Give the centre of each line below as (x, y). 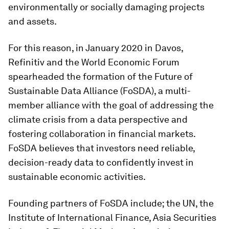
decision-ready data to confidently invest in (101, 162)
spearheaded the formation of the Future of (100, 76)
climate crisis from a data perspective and (98, 119)
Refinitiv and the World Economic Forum (94, 62)
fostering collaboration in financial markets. (102, 134)
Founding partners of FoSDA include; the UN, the (111, 203)
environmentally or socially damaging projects (106, 7)
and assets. (32, 21)
